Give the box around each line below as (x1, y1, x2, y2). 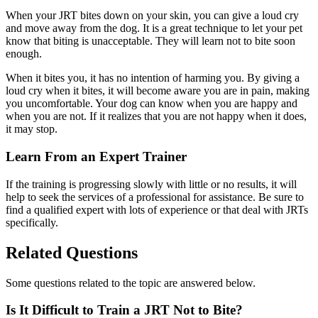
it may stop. (6, 123, 57, 136)
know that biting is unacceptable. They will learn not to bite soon (6, 35, 295, 48)
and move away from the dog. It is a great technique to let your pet (6, 22, 302, 35)
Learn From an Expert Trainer (6, 149, 187, 165)
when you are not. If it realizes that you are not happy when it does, (6, 110, 307, 123)
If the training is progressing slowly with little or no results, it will (6, 177, 297, 190)
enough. (6, 48, 42, 60)
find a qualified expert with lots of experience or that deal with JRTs (6, 203, 308, 216)
